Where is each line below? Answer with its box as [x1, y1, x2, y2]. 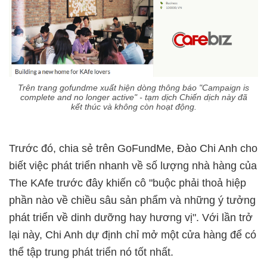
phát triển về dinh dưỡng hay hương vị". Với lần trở [9, 212, 253, 224]
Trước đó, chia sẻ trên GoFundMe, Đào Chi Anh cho [9, 142, 257, 155]
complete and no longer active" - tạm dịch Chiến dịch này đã [20, 92, 247, 103]
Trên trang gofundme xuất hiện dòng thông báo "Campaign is [18, 83, 249, 93]
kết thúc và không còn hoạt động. [70, 102, 197, 112]
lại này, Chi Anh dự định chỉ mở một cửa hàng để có [9, 229, 256, 241]
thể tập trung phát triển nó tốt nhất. [9, 246, 173, 259]
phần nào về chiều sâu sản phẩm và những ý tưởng [9, 194, 256, 207]
